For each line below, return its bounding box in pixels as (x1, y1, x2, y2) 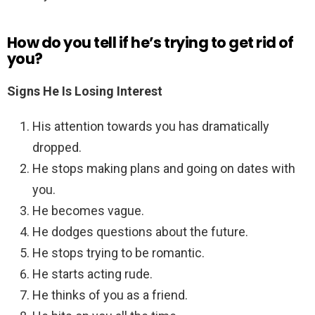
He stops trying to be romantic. (32, 245, 205, 261)
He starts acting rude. (32, 266, 153, 282)
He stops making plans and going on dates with (32, 161, 295, 176)
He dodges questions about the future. (32, 224, 248, 240)
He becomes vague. (32, 203, 144, 219)
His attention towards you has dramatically (32, 119, 269, 134)
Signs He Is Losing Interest (7, 84, 162, 99)
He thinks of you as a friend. (32, 288, 188, 303)
